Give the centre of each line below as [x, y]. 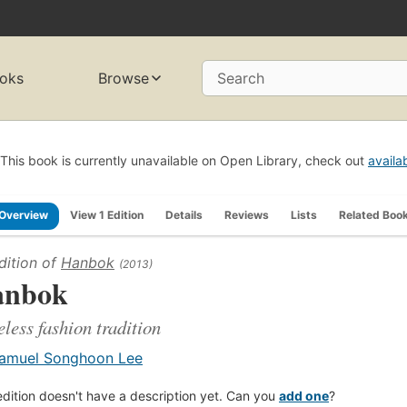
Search [241, 79]
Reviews [247, 214]
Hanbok [88, 262]
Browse [124, 79]
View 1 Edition [107, 214]
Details [184, 214]
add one [304, 395]
